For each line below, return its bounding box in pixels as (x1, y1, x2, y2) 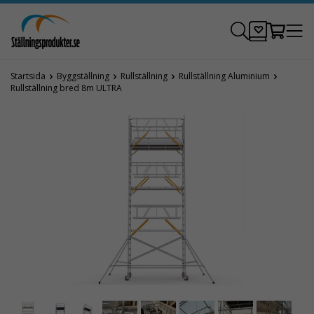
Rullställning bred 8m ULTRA (11, 82, 122, 94)
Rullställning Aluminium (179, 70, 270, 82)
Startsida (11, 70, 46, 82)
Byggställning (57, 70, 109, 82)
